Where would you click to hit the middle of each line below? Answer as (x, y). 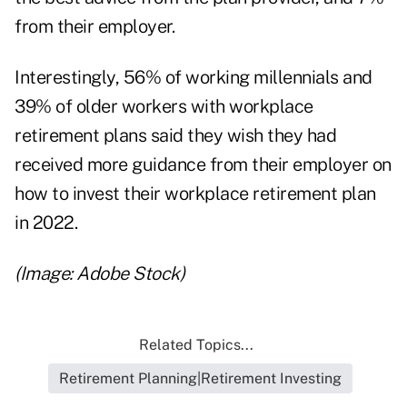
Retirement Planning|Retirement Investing (200, 379)
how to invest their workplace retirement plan (195, 194)
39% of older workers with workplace (164, 107)
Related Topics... (196, 345)
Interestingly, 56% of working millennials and (194, 78)
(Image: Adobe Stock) (99, 274)
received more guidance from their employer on (203, 165)
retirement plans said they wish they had (175, 136)
